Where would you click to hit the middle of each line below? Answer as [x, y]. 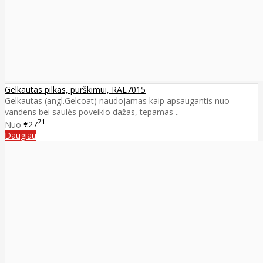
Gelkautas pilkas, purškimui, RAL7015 [75, 89]
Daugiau [21, 136]
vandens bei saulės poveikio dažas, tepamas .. [92, 112]
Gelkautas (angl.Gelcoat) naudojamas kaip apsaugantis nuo [117, 100]
